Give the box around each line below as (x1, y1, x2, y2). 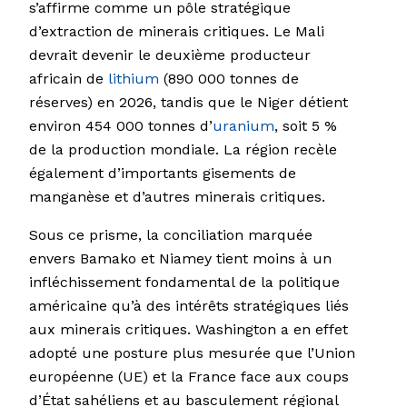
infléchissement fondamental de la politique (29, 273, 340, 292)
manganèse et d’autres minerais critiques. (29, 188, 325, 206)
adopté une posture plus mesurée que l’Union (29, 344, 355, 362)
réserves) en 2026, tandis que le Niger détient (29, 94, 348, 112)
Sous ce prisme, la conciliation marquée (29, 226, 313, 244)
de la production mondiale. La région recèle (29, 141, 337, 159)
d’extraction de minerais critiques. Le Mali (29, 23, 324, 41)
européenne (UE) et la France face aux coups (29, 368, 349, 386)
